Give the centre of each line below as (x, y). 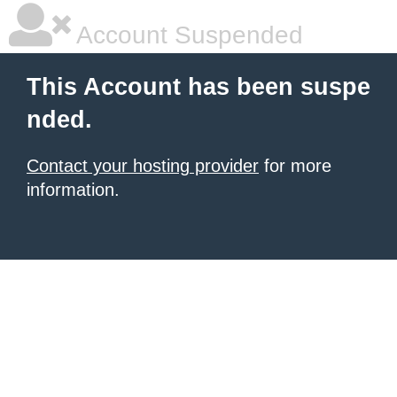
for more (295, 166)
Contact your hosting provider (143, 166)
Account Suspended (187, 35)
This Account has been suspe (198, 87)
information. (73, 190)
